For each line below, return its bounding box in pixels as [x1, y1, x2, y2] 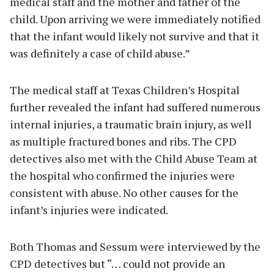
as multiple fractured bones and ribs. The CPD [10, 134, 237, 149]
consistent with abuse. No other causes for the [10, 185, 239, 201]
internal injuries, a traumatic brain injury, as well [10, 117, 252, 132]
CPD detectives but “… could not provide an [10, 256, 225, 272]
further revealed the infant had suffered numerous [10, 100, 261, 115]
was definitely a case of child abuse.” [10, 46, 190, 61]
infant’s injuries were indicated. [10, 202, 168, 218]
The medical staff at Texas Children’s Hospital [10, 83, 240, 98]
